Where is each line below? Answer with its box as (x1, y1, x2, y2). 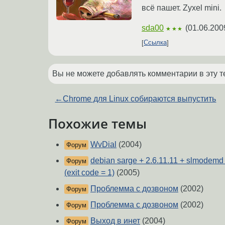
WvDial (90, 140, 117, 149)
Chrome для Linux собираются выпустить (63, 94, 216, 103)
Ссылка (144, 39, 167, 47)
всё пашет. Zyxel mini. (142, 3, 221, 12)
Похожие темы (48, 115, 147, 132)
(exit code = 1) (64, 168, 115, 177)
